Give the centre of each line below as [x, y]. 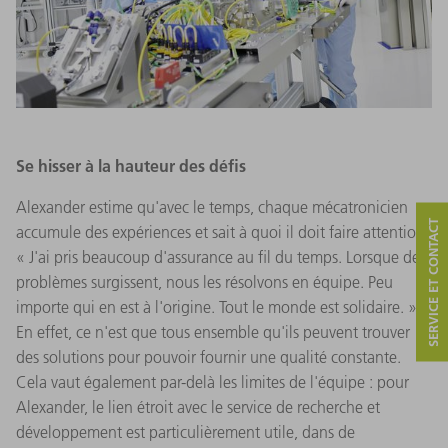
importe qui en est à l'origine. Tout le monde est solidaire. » [216, 306]
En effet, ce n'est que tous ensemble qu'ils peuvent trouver [213, 331]
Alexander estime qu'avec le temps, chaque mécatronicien [212, 206]
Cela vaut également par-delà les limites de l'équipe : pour [212, 381]
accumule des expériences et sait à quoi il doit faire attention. [222, 231]
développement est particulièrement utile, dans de [185, 431]
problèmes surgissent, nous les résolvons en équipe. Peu [204, 281]
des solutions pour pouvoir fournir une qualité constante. [208, 356]
